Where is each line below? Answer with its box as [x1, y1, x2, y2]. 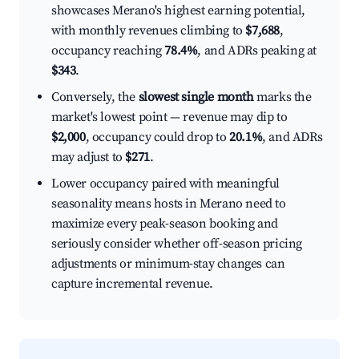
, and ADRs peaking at [197, 42, 317, 59]
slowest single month [138, 89, 254, 106]
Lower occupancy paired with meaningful [51, 175, 280, 192]
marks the [253, 89, 312, 106]
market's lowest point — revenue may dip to [51, 109, 288, 126]
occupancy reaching [51, 42, 165, 59]
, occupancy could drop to [85, 129, 230, 146]
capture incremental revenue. [51, 276, 213, 292]
